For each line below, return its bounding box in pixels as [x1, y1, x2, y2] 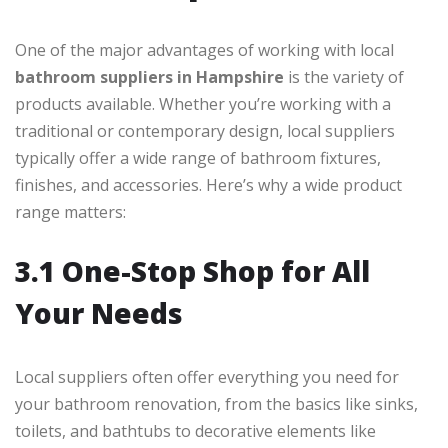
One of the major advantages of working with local [15, 39, 394, 62]
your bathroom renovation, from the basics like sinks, [15, 393, 418, 416]
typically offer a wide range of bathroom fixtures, [15, 147, 381, 170]
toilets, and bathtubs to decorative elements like [15, 420, 376, 443]
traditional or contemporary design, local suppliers [15, 120, 395, 143]
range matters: [15, 201, 126, 224]
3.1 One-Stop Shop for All [15, 252, 370, 291]
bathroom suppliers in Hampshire [15, 66, 284, 89]
